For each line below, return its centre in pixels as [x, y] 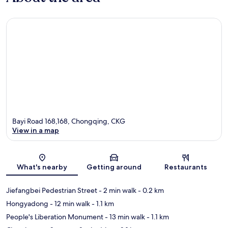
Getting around [114, 167]
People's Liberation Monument [55, 217]
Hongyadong [27, 203]
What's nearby [42, 167]
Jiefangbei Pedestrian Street [52, 190]
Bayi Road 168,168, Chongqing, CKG [69, 121]
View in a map [36, 130]
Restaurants [186, 167]
